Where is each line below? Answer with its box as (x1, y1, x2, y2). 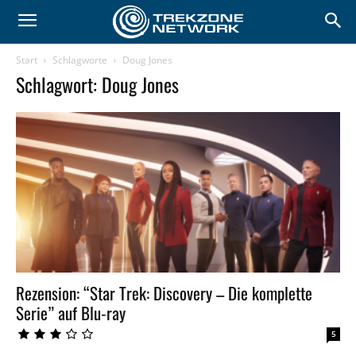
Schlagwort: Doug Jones (16, 70, 179, 99)
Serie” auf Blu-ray (16, 300, 126, 325)
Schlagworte (52, 53, 107, 68)
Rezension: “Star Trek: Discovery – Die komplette (16, 280, 312, 305)
